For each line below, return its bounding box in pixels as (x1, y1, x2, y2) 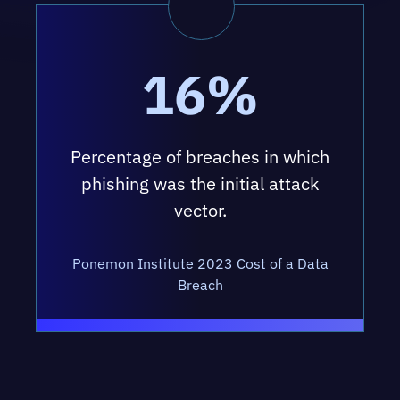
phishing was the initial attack (80, 171, 320, 196)
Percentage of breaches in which (71, 144, 329, 169)
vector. (173, 197, 227, 222)
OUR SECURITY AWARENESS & (36, 377, 273, 395)
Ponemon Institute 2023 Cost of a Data (71, 254, 329, 272)
